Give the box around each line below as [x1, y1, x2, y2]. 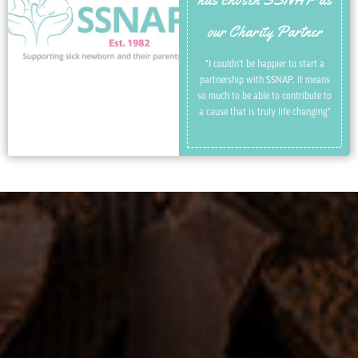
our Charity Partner [207, 22, 322, 42]
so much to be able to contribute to [197, 91, 332, 101]
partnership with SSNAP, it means [199, 75, 330, 86]
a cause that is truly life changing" [198, 107, 331, 117]
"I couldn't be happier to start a [205, 59, 324, 70]
